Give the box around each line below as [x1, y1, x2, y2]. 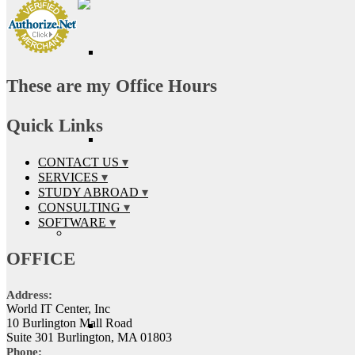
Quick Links [6, 115, 103, 136]
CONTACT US [38, 155, 119, 169]
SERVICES [38, 170, 98, 184]
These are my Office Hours [6, 75, 217, 96]
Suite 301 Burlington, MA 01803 [6, 330, 172, 344]
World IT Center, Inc [6, 301, 110, 315]
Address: [6, 288, 52, 301]
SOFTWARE [38, 215, 106, 229]
